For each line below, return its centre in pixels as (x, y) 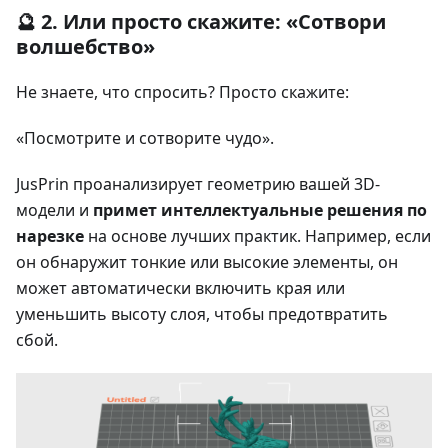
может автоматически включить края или (180, 287)
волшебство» (85, 46)
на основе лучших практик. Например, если (257, 235)
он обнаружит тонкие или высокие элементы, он (207, 261)
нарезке (50, 235)
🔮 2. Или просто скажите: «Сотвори (201, 21)
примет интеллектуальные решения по (260, 209)
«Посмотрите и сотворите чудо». (145, 137)
